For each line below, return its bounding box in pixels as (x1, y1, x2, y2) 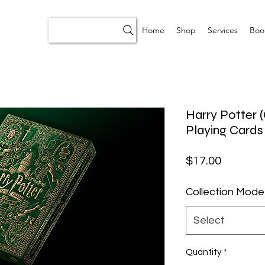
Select (193, 215, 225, 227)
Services (208, 25, 238, 35)
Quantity (186, 248, 221, 257)
